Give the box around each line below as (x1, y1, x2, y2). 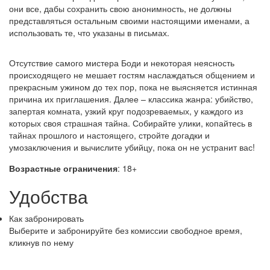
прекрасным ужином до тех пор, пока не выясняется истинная (9, 81, 257, 93)
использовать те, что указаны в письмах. (9, 27, 169, 39)
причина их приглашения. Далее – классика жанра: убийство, (9, 93, 253, 105)
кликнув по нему (9, 236, 74, 248)
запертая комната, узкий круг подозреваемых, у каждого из (9, 105, 243, 117)
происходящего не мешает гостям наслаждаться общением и (9, 69, 255, 81)
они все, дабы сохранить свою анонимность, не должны (9, 2, 231, 14)
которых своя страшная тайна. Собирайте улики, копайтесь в (9, 117, 252, 129)
